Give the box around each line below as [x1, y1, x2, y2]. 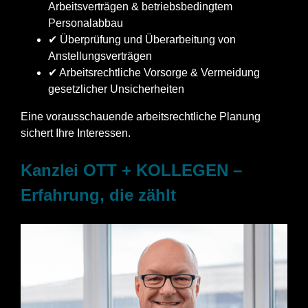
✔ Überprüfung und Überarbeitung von [48, 33, 236, 45]
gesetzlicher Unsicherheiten [48, 82, 184, 95]
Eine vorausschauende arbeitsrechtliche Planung [21, 110, 261, 122]
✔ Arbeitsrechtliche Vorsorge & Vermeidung [48, 66, 260, 78]
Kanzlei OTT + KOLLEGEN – [21, 160, 242, 179]
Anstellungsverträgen [48, 49, 152, 62]
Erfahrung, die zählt [21, 185, 176, 204]
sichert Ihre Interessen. [21, 126, 131, 139]
